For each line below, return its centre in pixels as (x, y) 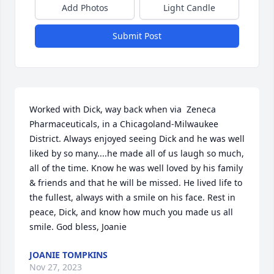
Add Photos (85, 8)
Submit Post (137, 36)
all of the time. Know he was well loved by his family (136, 168)
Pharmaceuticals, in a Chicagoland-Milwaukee (124, 124)
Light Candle (189, 8)
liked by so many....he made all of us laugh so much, (137, 153)
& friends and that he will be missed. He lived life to (136, 183)
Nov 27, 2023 (56, 267)
